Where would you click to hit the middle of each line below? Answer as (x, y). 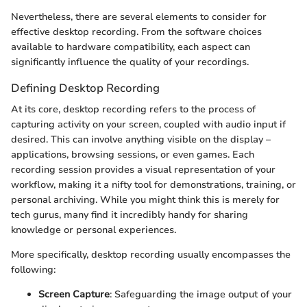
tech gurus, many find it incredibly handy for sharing (130, 215)
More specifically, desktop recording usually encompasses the (151, 255)
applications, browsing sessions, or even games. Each (133, 155)
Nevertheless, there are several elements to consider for (139, 17)
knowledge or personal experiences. (94, 230)
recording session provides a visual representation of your (143, 170)
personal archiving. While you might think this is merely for (145, 200)
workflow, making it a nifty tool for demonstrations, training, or (153, 185)
